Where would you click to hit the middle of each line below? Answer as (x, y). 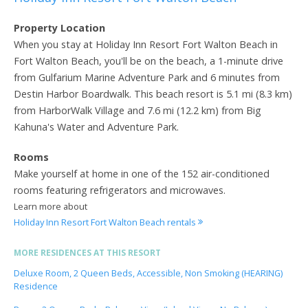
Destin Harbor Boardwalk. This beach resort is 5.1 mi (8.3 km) (153, 93)
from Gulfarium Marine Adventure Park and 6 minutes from (147, 77)
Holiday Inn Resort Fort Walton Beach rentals (106, 222)
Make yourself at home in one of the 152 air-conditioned (142, 173)
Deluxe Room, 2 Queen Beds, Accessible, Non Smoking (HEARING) (148, 273)
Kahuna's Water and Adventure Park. (96, 126)
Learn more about (51, 206)
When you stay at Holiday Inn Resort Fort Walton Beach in (146, 44)
